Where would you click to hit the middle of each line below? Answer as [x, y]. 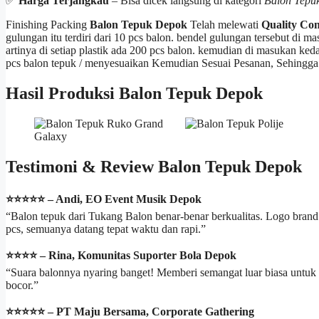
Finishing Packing [48, 25]
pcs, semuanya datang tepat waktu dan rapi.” [106, 229]
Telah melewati [224, 25]
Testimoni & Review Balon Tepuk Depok [154, 166]
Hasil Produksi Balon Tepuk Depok [134, 93]
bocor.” [22, 285]
